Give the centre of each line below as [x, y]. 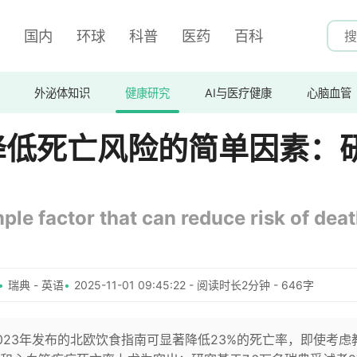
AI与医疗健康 [238, 92]
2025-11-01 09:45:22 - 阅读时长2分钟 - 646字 [194, 285]
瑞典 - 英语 [36, 285]
